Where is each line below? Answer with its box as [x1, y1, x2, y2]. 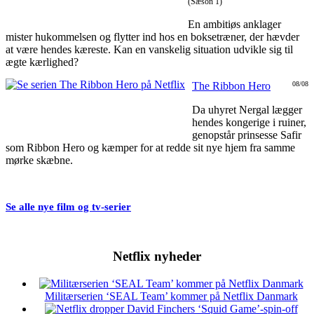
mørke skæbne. [6, 153, 73, 166]
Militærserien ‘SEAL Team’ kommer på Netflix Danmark [44, 290, 298, 303]
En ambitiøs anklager [188, 18, 281, 30]
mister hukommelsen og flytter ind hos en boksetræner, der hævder [6, 30, 299, 43]
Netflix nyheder [113, 249, 201, 264]
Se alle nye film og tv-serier [6, 200, 131, 212]
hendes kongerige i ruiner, [192, 116, 306, 128]
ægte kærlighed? [6, 55, 78, 68]
